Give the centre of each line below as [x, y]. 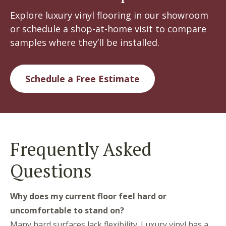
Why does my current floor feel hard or [88, 196]
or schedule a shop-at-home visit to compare [108, 29]
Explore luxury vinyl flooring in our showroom [109, 15]
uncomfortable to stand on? [67, 211]
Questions [53, 171]
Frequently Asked [81, 149]
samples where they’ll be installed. [85, 43]
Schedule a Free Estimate [82, 79]
